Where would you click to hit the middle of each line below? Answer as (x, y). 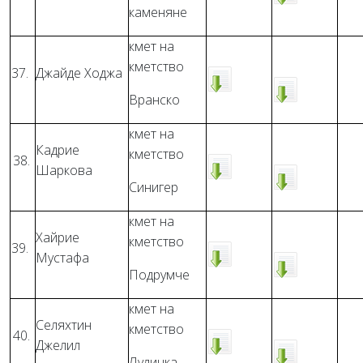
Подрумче (159, 275)
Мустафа (62, 258)
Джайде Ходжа (79, 73)
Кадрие (58, 150)
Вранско (154, 100)
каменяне (158, 12)
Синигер (154, 187)
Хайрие (58, 237)
